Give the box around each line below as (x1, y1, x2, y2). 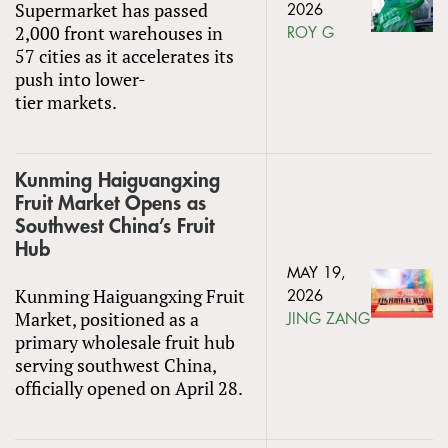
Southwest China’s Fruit (15, 215, 214, 237)
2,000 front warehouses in (15, 20, 223, 45)
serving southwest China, (15, 352, 216, 377)
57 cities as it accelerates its (15, 43, 234, 68)
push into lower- (15, 66, 146, 91)
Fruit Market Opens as (15, 192, 206, 214)
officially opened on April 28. (15, 375, 243, 400)
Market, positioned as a (15, 306, 199, 331)
